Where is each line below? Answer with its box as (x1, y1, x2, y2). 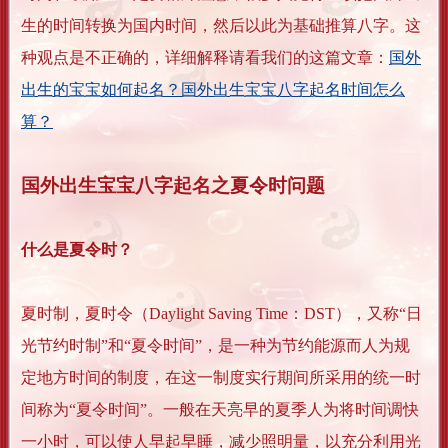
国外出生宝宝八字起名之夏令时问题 (21, 175, 325, 197)
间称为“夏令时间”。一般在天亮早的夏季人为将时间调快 (21, 401, 419, 419)
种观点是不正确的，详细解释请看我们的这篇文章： (21, 49, 389, 67)
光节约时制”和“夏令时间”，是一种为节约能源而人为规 (21, 337, 410, 355)
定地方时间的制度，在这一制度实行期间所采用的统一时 (21, 369, 421, 387)
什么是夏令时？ (21, 241, 133, 259)
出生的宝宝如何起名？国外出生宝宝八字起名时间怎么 (21, 81, 405, 99)
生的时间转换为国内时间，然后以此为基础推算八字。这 (21, 17, 421, 35)
